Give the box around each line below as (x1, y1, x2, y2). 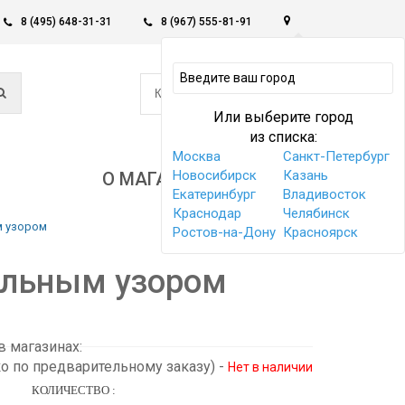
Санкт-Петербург (283, 148, 390, 165)
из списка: (249, 128, 317, 146)
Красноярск (283, 224, 358, 240)
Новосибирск (173, 167, 257, 184)
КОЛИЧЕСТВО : (31, 382, 116, 397)
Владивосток (283, 186, 366, 202)
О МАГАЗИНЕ (101, 167, 219, 190)
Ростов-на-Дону (173, 224, 276, 240)
